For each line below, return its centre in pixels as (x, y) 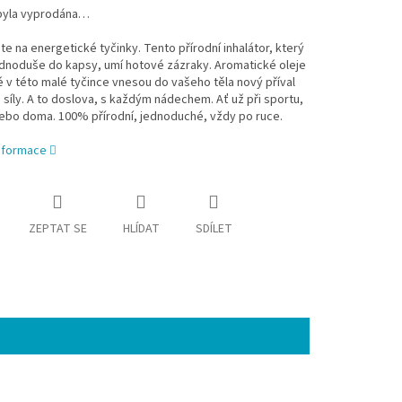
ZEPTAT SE (57, 229)
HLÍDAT (141, 229)
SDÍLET (214, 229)
